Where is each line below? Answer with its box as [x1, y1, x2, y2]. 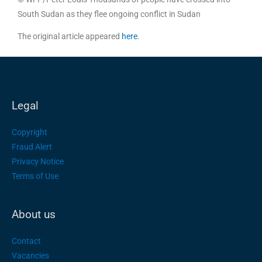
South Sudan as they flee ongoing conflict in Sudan [18, 9, 201, 19]
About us [12, 207, 56, 221]
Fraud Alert [12, 142, 52, 152]
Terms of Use [12, 171, 58, 181]
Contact [12, 236, 41, 246]
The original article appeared [18, 31, 122, 41]
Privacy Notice [12, 157, 64, 167]
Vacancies [12, 250, 49, 260]
